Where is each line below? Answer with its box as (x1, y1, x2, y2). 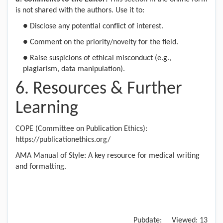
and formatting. (15, 163, 66, 171)
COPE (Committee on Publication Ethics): (15, 125, 147, 133)
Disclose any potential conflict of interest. (30, 22, 163, 30)
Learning (15, 100, 78, 117)
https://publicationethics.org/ (15, 136, 111, 144)
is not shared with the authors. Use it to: (15, 6, 144, 14)
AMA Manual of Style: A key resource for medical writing (15, 152, 200, 160)
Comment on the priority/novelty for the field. (30, 38, 178, 46)
